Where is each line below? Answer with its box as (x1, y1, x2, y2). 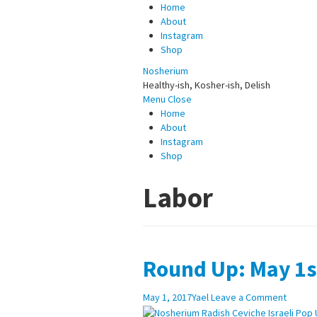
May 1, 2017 (143, 291, 192, 304)
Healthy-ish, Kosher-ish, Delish (143, 79, 270, 91)
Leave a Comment (211, 291, 287, 304)
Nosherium (143, 64, 188, 77)
